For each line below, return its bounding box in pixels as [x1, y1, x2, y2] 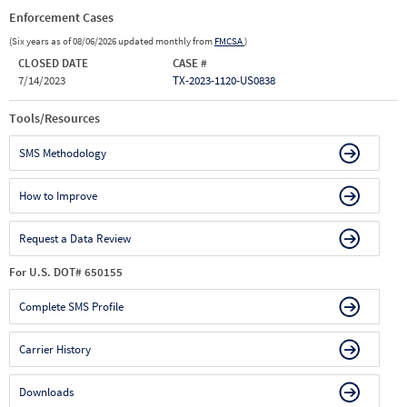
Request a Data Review [19, 231, 131, 246]
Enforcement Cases [9, 9, 114, 25]
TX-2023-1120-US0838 [173, 73, 276, 88]
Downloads [19, 384, 74, 400]
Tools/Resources [9, 110, 100, 126]
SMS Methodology [19, 145, 106, 161]
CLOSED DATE [18, 55, 88, 71]
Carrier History [19, 342, 91, 357]
